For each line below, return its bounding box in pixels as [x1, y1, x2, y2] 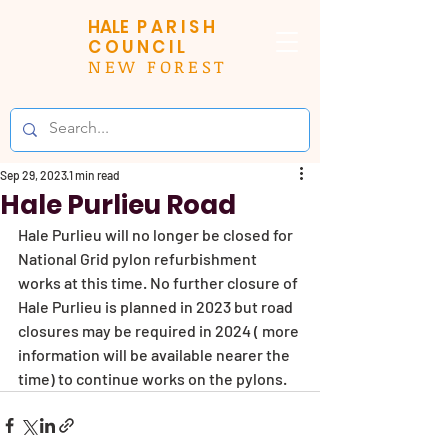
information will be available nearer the [18, 345, 293, 364]
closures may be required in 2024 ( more [18, 321, 302, 340]
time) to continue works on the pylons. [18, 369, 290, 388]
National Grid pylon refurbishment [18, 249, 260, 268]
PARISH [137, 15, 219, 39]
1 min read [69, 168, 120, 182]
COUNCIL [88, 35, 189, 59]
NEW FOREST [88, 55, 227, 78]
